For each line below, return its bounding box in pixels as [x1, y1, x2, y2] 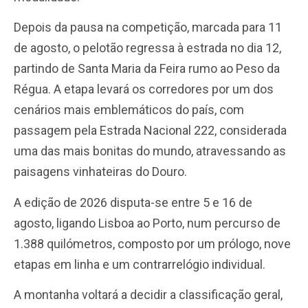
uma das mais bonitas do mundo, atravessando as [14, 144, 286, 159]
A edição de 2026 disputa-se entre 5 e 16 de [14, 195, 252, 210]
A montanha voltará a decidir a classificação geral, [14, 287, 283, 302]
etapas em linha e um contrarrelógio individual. [14, 256, 265, 272]
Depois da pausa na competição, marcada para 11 [14, 20, 282, 35]
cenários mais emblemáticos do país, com [14, 102, 244, 118]
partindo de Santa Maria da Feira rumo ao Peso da [14, 61, 280, 76]
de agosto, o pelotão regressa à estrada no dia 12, [14, 41, 281, 56]
